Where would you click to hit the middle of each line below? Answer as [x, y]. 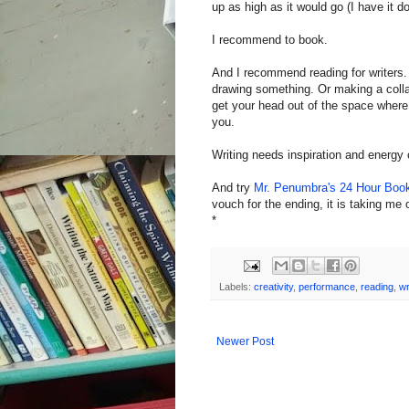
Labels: [236, 287]
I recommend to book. [270, 39]
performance [327, 287]
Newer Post [245, 342]
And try [233, 187]
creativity [273, 287]
